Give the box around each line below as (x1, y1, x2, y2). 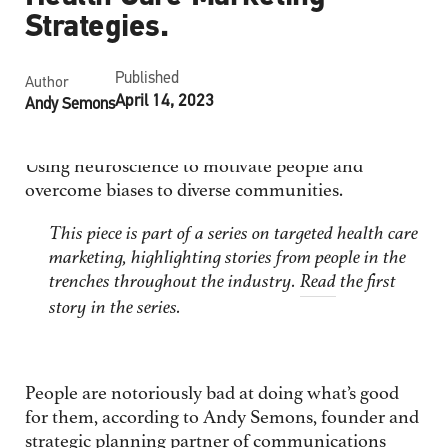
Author (24, 74, 69, 91)
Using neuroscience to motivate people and (24, 158, 363, 178)
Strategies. (24, 12, 168, 44)
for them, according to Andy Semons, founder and (24, 409, 419, 429)
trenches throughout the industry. (48, 273, 300, 293)
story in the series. (48, 299, 181, 319)
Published (114, 71, 179, 88)
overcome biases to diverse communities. (24, 182, 343, 202)
